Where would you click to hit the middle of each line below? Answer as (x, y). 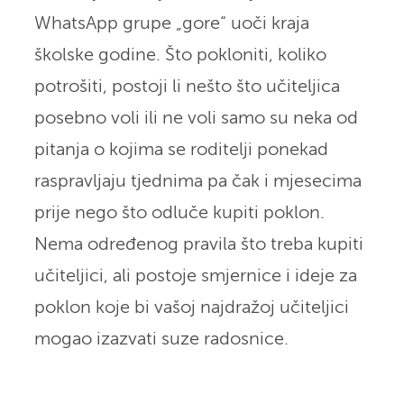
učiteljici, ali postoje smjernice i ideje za (195, 276)
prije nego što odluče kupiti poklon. (179, 213)
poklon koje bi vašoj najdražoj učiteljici (191, 308)
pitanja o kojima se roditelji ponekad (181, 150)
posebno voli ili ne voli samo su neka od (196, 118)
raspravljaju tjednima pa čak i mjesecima (197, 181)
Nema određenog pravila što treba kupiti (198, 244)
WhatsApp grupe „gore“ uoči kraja (171, 23)
